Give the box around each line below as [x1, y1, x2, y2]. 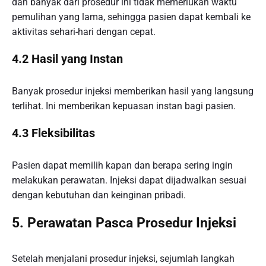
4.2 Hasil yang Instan [12, 51, 123, 66]
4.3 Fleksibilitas [12, 125, 95, 140]
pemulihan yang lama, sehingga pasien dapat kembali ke [12, 11, 251, 23]
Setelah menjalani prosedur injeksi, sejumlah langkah [12, 253, 235, 265]
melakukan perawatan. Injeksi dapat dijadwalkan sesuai [12, 175, 246, 186]
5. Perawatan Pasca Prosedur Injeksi [12, 214, 236, 231]
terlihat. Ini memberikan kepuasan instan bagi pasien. [12, 100, 236, 112]
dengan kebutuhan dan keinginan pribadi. [12, 189, 186, 201]
